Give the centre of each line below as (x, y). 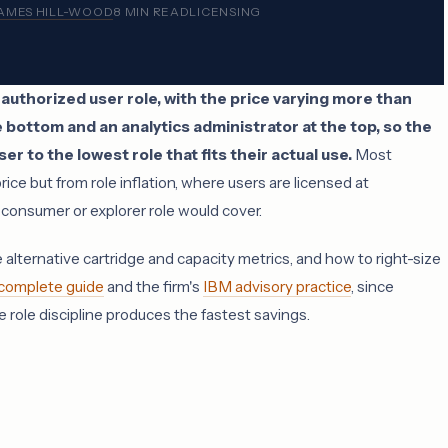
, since (372, 286)
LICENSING (225, 11)
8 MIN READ (151, 11)
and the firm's (153, 286)
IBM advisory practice (277, 286)
